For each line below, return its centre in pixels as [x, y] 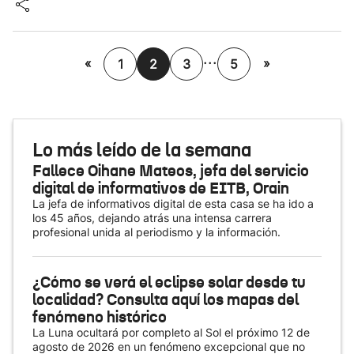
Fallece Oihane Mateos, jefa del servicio [171, 171]
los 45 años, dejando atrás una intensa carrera [152, 218]
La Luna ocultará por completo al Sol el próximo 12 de [171, 332]
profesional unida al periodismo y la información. [156, 232]
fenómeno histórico [100, 317]
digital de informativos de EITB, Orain [161, 188]
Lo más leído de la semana [142, 150]
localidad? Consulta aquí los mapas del [166, 299]
